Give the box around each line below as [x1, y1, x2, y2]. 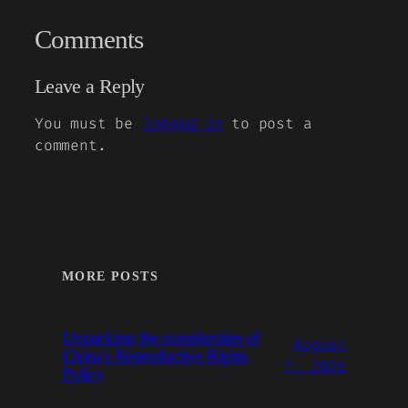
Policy [62, 365, 104, 383]
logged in [141, 113, 223, 133]
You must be [35, 113, 142, 133]
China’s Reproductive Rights [62, 347, 248, 365]
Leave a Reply [35, 76, 145, 98]
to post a [222, 113, 312, 133]
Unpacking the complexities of [62, 329, 260, 347]
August [292, 335, 346, 354]
